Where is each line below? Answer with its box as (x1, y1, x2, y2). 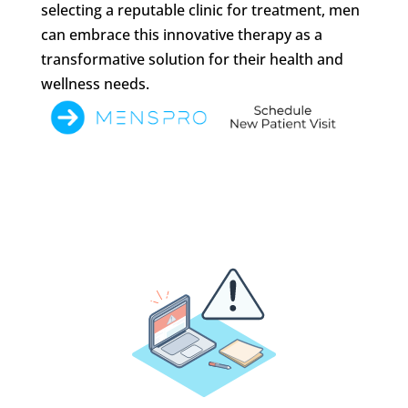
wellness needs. (40, 73, 149, 94)
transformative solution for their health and (40, 48, 343, 69)
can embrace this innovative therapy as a (40, 24, 322, 45)
